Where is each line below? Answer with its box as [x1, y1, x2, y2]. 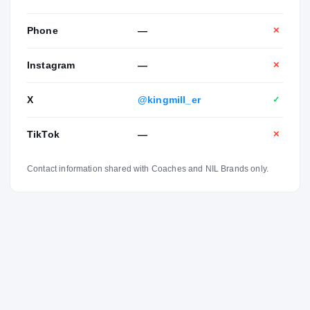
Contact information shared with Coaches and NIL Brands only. [27, 163, 268, 174]
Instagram [27, 59, 75, 71]
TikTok [27, 128, 60, 140]
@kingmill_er [138, 93, 201, 105]
